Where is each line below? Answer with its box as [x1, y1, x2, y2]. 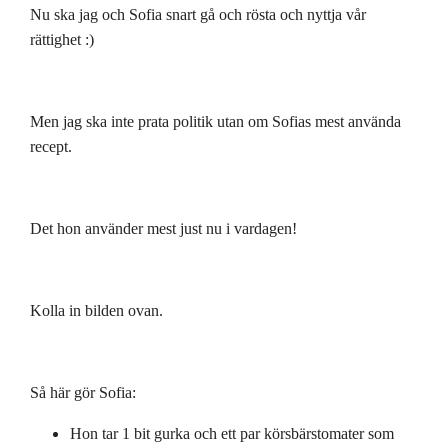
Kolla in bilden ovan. [30, 301, 163, 319]
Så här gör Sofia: [30, 383, 136, 401]
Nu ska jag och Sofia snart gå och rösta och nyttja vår [30, 5, 366, 23]
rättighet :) [30, 30, 94, 48]
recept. [30, 137, 72, 155]
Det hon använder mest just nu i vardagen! [30, 219, 297, 237]
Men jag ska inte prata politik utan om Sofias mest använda [30, 112, 401, 130]
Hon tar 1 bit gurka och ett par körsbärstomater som [70, 424, 394, 442]
